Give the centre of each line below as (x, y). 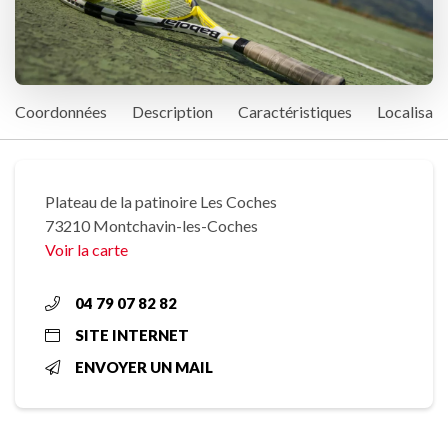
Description (172, 112)
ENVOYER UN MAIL (144, 367)
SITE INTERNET (132, 335)
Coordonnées (61, 112)
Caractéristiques (295, 112)
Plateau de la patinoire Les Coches (161, 202)
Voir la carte (86, 250)
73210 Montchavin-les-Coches (151, 226)
